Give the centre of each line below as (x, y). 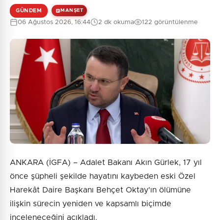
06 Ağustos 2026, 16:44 (54, 22)
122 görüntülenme (170, 22)
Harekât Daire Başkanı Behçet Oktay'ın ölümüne (100, 190)
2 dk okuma (116, 22)
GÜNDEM (29, 10)
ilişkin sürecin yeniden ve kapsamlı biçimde (91, 204)
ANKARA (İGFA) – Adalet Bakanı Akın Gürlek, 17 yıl (106, 162)
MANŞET (72, 11)
